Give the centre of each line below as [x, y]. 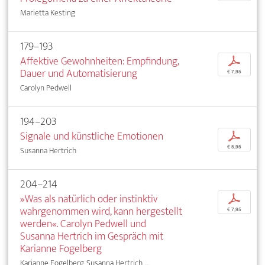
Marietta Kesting [48, 13]
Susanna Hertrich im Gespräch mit [92, 237]
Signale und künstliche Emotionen [92, 137]
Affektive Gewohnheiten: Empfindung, [99, 62]
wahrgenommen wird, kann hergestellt [101, 212]
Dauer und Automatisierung [79, 74]
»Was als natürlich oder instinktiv [89, 199]
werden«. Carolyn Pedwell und [83, 224]
